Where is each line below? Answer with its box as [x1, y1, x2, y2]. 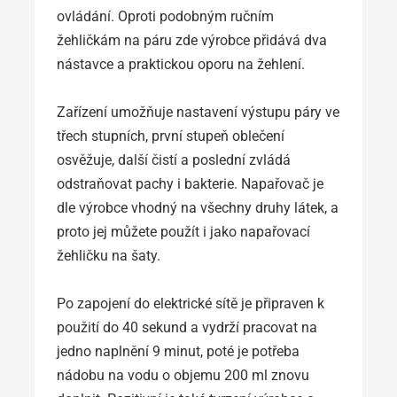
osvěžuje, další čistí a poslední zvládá [57, 151, 291, 168]
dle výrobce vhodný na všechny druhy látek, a [57, 198, 339, 216]
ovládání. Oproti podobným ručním [57, 7, 274, 25]
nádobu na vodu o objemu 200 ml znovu [57, 366, 309, 384]
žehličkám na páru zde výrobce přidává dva [57, 31, 327, 49]
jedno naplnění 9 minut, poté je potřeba [57, 342, 300, 360]
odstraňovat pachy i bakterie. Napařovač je [57, 175, 323, 192]
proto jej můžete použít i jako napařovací [57, 222, 310, 240]
